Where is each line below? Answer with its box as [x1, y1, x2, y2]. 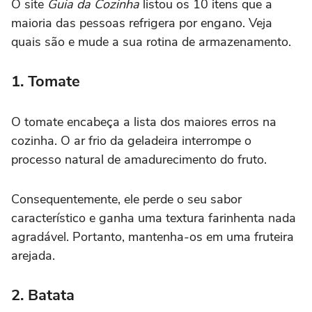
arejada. [11, 247, 55, 264]
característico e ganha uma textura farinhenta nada [11, 209, 296, 226]
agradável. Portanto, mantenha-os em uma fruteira [11, 228, 294, 245]
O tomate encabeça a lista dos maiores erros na [11, 113, 276, 130]
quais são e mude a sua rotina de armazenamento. [11, 33, 291, 50]
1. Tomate [11, 70, 80, 92]
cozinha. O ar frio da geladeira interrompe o [11, 132, 251, 149]
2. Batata [11, 284, 75, 306]
